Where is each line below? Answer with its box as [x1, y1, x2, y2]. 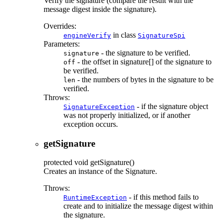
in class [111, 30, 138, 39]
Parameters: [44, 39, 80, 48]
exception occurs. [63, 119, 118, 128]
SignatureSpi [138, 31, 185, 39]
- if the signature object [135, 102, 208, 111]
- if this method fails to [127, 193, 199, 202]
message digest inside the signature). [44, 4, 157, 13]
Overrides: [44, 21, 76, 30]
